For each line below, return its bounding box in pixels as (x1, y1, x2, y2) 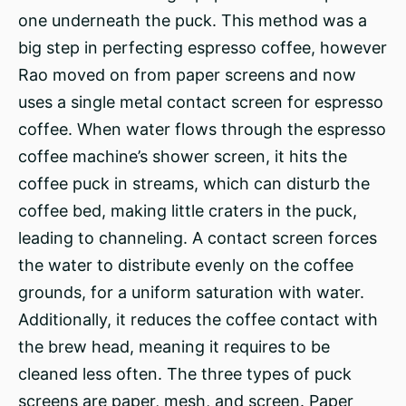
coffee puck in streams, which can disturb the (18, 174, 370, 193)
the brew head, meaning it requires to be (18, 337, 330, 356)
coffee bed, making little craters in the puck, (18, 201, 357, 220)
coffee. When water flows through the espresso (18, 120, 386, 139)
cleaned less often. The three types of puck (18, 364, 352, 383)
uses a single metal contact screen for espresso (18, 92, 383, 111)
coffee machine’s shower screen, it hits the (18, 147, 347, 166)
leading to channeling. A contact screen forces (18, 228, 377, 247)
